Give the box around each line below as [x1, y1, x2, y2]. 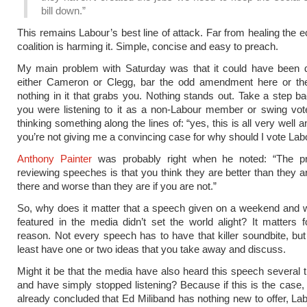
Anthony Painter [17, 153, 92, 164]
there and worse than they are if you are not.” [17, 180, 217, 192]
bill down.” [41, 5, 86, 16]
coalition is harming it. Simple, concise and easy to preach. [17, 40, 278, 52]
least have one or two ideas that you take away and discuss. [17, 243, 286, 255]
